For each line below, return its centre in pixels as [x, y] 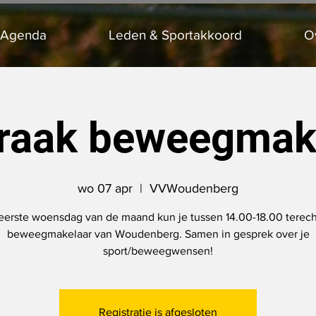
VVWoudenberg [194, 188]
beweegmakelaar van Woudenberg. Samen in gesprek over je [158, 234]
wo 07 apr [105, 188]
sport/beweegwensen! [158, 251]
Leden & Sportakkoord [175, 35]
